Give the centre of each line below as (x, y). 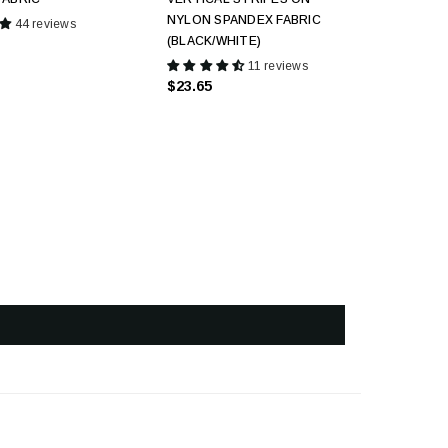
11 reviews (277, 66)
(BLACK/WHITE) (214, 41)
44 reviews (45, 24)
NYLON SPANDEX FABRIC (244, 20)
